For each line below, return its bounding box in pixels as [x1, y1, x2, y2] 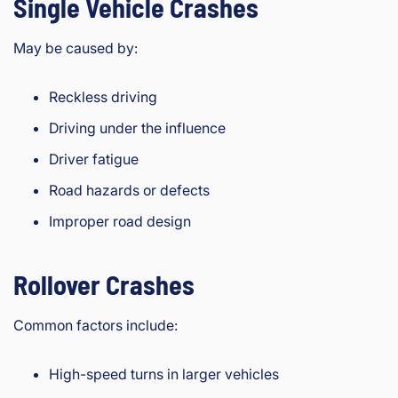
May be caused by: [13, 39, 138, 58]
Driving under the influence [49, 119, 226, 138]
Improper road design [49, 212, 191, 231]
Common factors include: [13, 316, 178, 335]
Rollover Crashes [13, 268, 195, 301]
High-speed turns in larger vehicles [49, 365, 279, 384]
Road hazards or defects [49, 181, 210, 200]
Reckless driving [49, 88, 157, 107]
